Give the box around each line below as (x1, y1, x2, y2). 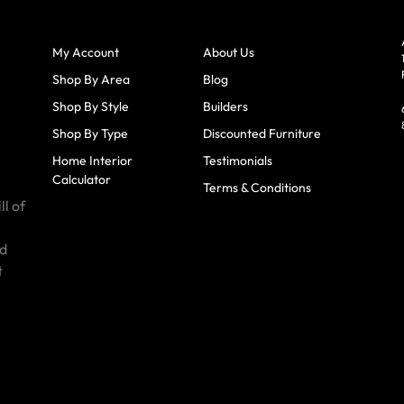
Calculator (51, 170, 111, 188)
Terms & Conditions (203, 179, 312, 196)
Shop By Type (51, 124, 128, 142)
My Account (51, 43, 119, 60)
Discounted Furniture (203, 124, 322, 142)
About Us (203, 43, 255, 60)
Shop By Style (51, 97, 129, 115)
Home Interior (51, 151, 133, 169)
